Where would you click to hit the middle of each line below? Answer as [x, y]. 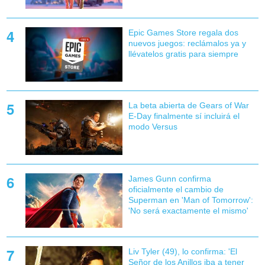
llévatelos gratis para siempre [183, 54]
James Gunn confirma [169, 178]
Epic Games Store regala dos [183, 33]
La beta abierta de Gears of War [188, 106]
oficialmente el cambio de [176, 189]
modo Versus [153, 127]
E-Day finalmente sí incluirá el [184, 116]
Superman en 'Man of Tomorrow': [190, 200]
